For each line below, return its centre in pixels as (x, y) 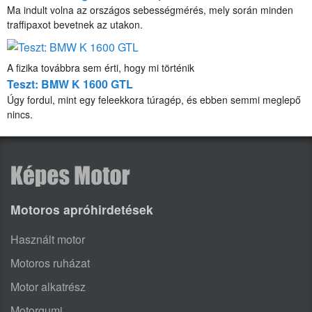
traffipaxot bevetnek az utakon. (75, 25)
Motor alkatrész (48, 286)
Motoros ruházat (50, 263)
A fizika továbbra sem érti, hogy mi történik (101, 68)
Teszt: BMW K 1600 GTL (70, 84)
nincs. (20, 115)
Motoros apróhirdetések (82, 210)
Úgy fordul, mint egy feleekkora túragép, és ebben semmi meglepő (154, 100)
